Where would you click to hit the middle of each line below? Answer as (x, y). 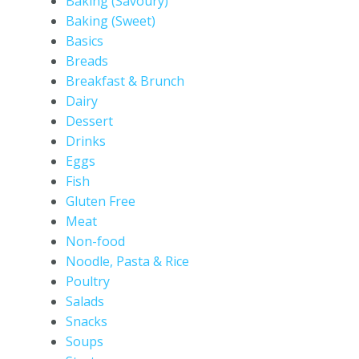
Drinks (85, 141)
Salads (85, 301)
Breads (87, 61)
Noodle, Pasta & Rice (127, 261)
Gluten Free (100, 201)
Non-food (95, 241)
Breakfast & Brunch (125, 81)
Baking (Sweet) (110, 21)
